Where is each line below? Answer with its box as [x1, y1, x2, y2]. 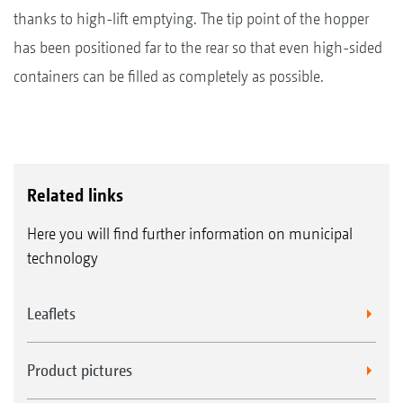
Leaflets [27, 303, 76, 323]
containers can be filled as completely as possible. [13, 66, 324, 85]
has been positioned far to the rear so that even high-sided [13, 37, 382, 57]
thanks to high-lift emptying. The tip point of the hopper [13, 8, 369, 28]
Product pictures [27, 360, 132, 380]
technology [27, 247, 98, 267]
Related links [27, 184, 123, 206]
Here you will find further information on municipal [27, 223, 353, 243]
